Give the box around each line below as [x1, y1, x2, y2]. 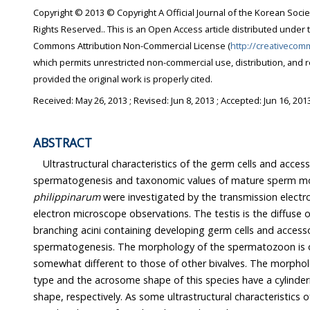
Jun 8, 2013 [171, 93, 215, 107]
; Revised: [127, 93, 171, 107]
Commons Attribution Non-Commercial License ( [33, 39, 230, 53]
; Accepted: [215, 93, 264, 107]
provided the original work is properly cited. [33, 73, 212, 86]
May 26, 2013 [75, 93, 127, 107]
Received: [33, 93, 75, 107]
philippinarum [33, 190, 100, 204]
